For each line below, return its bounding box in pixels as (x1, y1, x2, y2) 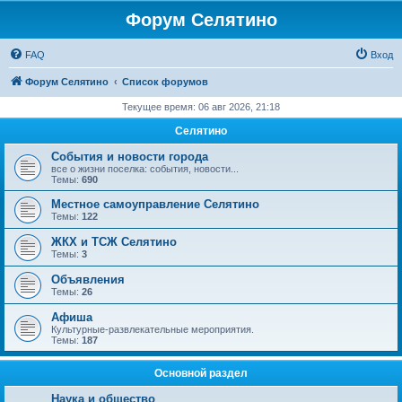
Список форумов (122, 76, 208, 87)
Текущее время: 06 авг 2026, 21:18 (122, 101, 280, 112)
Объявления (51, 273, 125, 286)
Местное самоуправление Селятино (51, 197, 259, 211)
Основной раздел (154, 367, 248, 380)
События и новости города (51, 150, 208, 163)
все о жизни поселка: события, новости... (51, 163, 239, 174)
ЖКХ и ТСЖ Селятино (51, 235, 177, 249)
